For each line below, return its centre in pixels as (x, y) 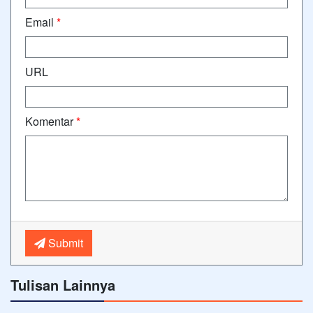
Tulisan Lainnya (63, 285)
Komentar (51, 121)
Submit (64, 243)
